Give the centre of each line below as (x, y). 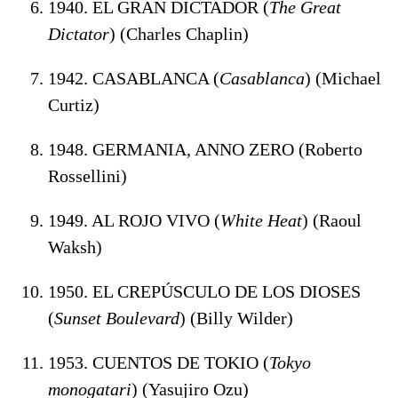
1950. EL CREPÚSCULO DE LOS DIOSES (204, 291)
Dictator (79, 33)
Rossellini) (88, 175)
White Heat (261, 220)
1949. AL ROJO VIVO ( (134, 220)
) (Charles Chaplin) (179, 33)
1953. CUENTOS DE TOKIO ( (159, 362)
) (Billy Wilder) (236, 318)
